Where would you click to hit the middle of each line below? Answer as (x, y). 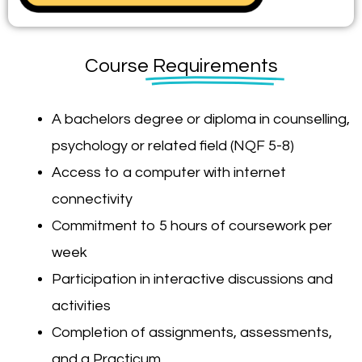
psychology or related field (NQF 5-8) (173, 145)
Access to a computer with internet (169, 172)
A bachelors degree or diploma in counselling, (201, 119)
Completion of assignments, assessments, (192, 332)
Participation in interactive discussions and (192, 279)
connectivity (92, 199)
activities (81, 305)
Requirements (215, 65)
